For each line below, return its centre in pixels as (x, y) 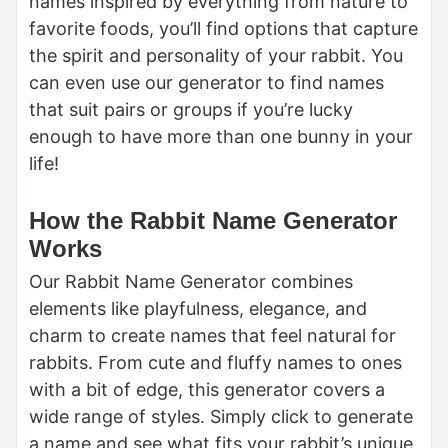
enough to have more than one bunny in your (221, 137)
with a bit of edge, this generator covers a (207, 390)
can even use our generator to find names (206, 83)
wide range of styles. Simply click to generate (221, 417)
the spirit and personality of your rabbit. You (216, 56)
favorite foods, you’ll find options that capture (223, 29)
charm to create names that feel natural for (212, 336)
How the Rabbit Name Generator (213, 221)
